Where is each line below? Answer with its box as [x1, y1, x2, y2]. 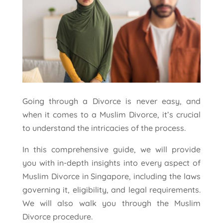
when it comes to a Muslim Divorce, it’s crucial [22, 109, 201, 119]
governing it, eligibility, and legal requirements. [22, 184, 201, 195]
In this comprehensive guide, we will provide [22, 144, 201, 154]
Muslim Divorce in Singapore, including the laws [22, 171, 201, 181]
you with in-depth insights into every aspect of [22, 157, 201, 168]
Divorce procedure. [22, 211, 93, 222]
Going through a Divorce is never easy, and [22, 96, 201, 106]
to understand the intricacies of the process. [22, 122, 186, 133]
